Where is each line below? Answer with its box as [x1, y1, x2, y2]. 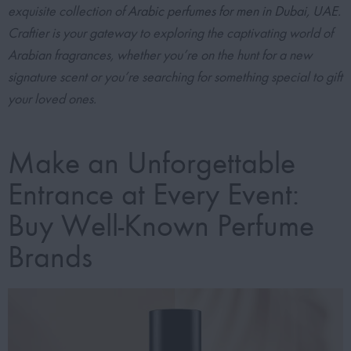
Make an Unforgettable [8, 145, 295, 182]
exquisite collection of [8, 3, 128, 20]
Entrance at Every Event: [8, 176, 299, 213]
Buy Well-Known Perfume [8, 208, 314, 244]
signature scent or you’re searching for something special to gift [8, 69, 342, 86]
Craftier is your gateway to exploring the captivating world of [8, 25, 333, 42]
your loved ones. [8, 91, 96, 108]
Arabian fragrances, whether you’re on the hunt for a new [8, 47, 312, 64]
